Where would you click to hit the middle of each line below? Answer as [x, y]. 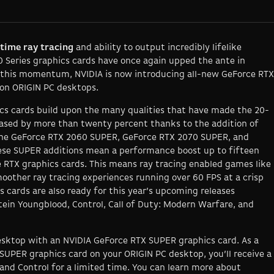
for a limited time [89, 268]
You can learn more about [185, 268]
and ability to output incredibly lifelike [157, 48]
